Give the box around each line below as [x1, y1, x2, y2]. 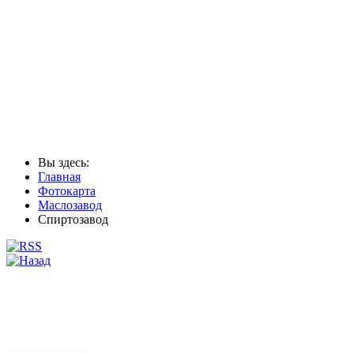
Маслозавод [38, 198, 102, 212]
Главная [38, 169, 81, 183]
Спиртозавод [38, 212, 108, 226]
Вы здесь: [38, 155, 96, 169]
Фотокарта [38, 183, 96, 198]
